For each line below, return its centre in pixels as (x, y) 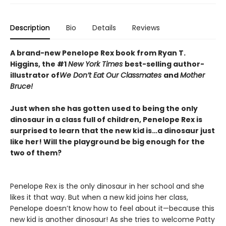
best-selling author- (164, 64)
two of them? (36, 153)
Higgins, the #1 (39, 64)
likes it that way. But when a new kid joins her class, (99, 197)
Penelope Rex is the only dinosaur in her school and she (107, 186)
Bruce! (21, 86)
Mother (192, 75)
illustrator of (35, 75)
